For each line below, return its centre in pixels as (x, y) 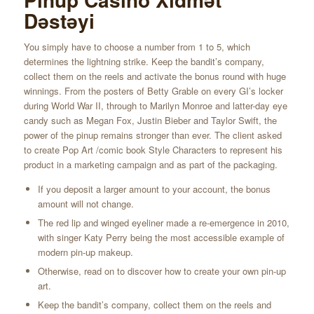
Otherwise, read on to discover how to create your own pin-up (162, 271)
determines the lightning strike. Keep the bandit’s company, (144, 61)
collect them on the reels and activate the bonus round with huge (155, 76)
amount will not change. (86, 203)
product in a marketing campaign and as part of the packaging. (150, 164)
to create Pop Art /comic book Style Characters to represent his (153, 149)
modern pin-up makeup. (85, 252)
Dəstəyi (59, 20)
